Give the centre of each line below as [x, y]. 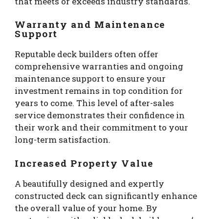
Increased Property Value [84, 163]
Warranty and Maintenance [90, 24]
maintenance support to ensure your [90, 79]
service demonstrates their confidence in [100, 115]
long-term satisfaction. [63, 140]
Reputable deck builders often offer [87, 54]
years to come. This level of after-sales [94, 103]
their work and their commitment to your [101, 128]
